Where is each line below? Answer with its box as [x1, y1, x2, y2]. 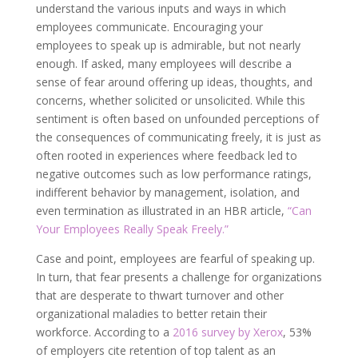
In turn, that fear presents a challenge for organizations [35, 269, 322, 284]
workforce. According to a [35, 324, 173, 340]
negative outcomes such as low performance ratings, [35, 166, 312, 181]
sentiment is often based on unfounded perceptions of [35, 111, 319, 126]
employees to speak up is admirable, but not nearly [35, 38, 300, 53]
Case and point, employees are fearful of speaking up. [35, 251, 315, 266]
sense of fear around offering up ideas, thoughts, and [35, 74, 312, 89]
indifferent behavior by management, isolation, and [35, 185, 300, 200]
